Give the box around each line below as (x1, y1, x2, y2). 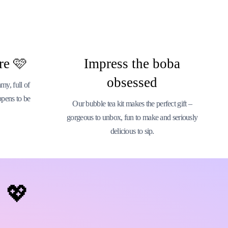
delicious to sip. (110, 127, 154, 135)
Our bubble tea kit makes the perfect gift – (72, 99, 192, 108)
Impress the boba (84, 56, 181, 71)
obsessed (107, 75, 158, 90)
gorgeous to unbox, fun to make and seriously (67, 113, 198, 122)
